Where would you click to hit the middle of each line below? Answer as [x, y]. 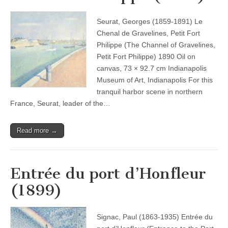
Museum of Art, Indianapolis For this [155, 80]
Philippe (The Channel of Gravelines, [156, 45]
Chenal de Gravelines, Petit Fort [148, 33]
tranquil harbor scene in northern [150, 92]
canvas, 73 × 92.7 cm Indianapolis [152, 68]
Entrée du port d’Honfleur [108, 174]
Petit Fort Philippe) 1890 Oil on [146, 56]
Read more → [37, 131]
